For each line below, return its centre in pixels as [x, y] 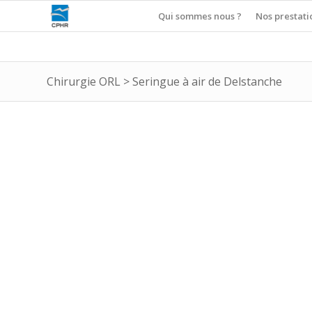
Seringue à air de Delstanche [207, 81]
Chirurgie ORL [84, 81]
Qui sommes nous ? [200, 16]
